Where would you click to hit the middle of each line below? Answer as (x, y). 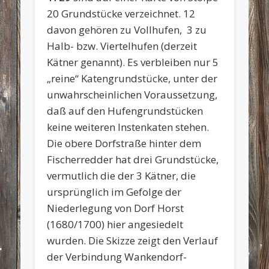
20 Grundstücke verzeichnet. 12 (121, 13)
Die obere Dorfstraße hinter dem (124, 143)
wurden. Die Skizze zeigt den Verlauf (133, 240)
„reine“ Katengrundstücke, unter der (132, 78)
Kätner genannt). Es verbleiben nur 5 (133, 62)
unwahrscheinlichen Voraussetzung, (132, 94)
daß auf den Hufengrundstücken (125, 110)
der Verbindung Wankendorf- (117, 256)
